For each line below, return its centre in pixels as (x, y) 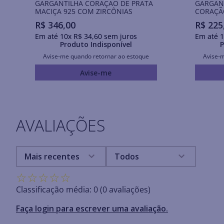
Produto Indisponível (96, 44)
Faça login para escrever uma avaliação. (92, 209)
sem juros (119, 36)
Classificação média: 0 (57, 190)
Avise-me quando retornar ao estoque (96, 56)
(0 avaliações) (125, 190)
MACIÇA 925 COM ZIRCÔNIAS (83, 11)
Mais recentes (52, 157)
